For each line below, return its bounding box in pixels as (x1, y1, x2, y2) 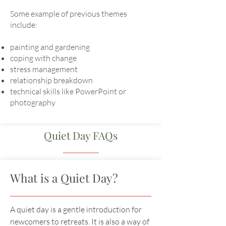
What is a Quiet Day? (10, 170, 118, 186)
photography (10, 97, 55, 107)
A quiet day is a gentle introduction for (10, 204, 142, 214)
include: (10, 20, 37, 30)
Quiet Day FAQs (44, 128, 118, 142)
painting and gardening (10, 42, 90, 52)
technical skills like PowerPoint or (10, 86, 126, 96)
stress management (10, 64, 78, 74)
